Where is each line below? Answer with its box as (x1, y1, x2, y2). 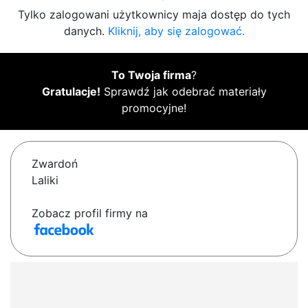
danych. (63, 24, 108, 38)
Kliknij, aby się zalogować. (107, 24, 245, 38)
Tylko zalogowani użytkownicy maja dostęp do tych (18, 8, 290, 22)
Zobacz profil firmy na (32, 206, 148, 221)
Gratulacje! (41, 85, 100, 99)
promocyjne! (122, 101, 186, 115)
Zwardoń (32, 157, 78, 171)
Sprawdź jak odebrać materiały (100, 85, 267, 99)
